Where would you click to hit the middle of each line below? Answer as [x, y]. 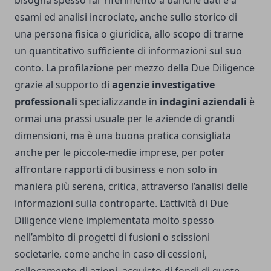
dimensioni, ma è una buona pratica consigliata [123, 136]
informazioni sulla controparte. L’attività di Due [122, 204]
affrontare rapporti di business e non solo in [116, 170]
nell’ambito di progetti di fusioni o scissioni [112, 237]
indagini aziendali [203, 102]
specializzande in [119, 102]
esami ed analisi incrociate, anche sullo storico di [126, 17]
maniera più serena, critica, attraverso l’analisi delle [131, 187]
